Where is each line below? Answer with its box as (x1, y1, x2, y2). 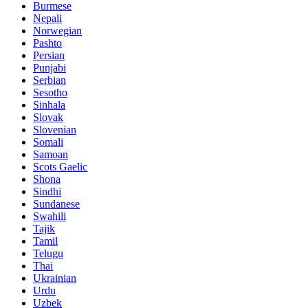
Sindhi (33, 185, 61, 197)
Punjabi (33, 61, 66, 74)
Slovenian (33, 123, 76, 135)
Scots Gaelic (33, 160, 87, 173)
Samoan (33, 148, 68, 160)
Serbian (33, 74, 66, 86)
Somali (33, 135, 63, 148)
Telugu (33, 247, 63, 259)
